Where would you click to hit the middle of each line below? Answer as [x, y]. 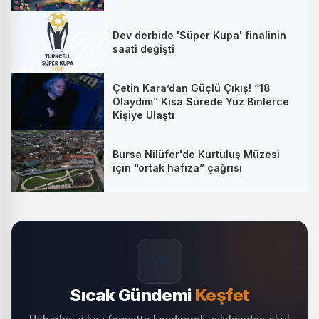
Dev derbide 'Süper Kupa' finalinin [199, 35]
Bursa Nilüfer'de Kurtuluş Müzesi [196, 155]
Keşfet [222, 295]
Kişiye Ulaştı [143, 115]
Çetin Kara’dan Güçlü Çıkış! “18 [192, 88]
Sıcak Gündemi [133, 295]
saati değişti [143, 48]
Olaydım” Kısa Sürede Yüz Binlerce [201, 102]
